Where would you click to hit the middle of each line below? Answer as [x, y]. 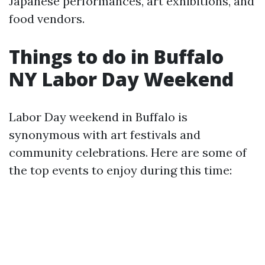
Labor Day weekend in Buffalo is [98, 117]
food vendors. [47, 19]
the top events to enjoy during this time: [120, 170]
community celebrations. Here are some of [128, 152]
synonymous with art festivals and [105, 135]
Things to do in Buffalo [116, 56]
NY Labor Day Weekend [121, 79]
